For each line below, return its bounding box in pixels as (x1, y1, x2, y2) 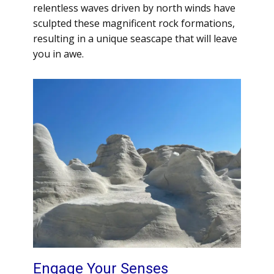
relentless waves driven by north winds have (33, 1, 235, 15)
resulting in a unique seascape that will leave (33, 32, 237, 45)
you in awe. (33, 47, 84, 61)
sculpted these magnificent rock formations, (33, 17, 235, 30)
